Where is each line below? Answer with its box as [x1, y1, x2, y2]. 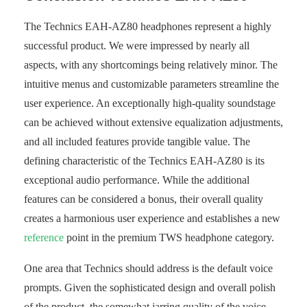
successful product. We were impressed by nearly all [24, 40, 249, 51]
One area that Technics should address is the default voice [24, 262, 273, 274]
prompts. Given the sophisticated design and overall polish [24, 282, 275, 293]
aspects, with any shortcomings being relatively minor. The [24, 59, 278, 71]
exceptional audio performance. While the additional [24, 174, 249, 186]
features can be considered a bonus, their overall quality [24, 193, 263, 205]
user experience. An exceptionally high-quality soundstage [24, 97, 275, 109]
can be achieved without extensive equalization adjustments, [24, 116, 283, 128]
